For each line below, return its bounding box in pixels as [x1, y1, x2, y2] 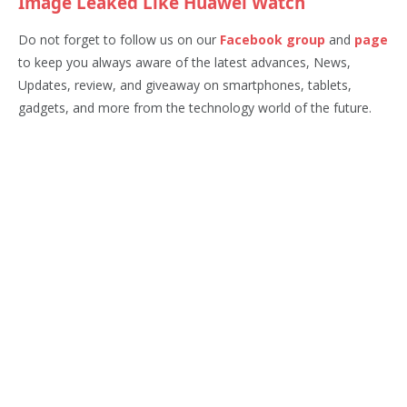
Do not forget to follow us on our [18, 30, 220, 48]
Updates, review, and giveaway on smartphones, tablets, [18, 75, 352, 94]
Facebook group [220, 30, 325, 48]
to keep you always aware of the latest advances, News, [18, 53, 351, 71]
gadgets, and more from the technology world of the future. [18, 98, 372, 116]
